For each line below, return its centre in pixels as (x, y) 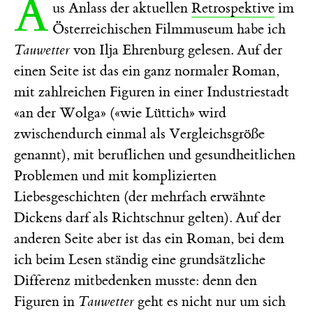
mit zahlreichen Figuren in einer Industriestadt (152, 92)
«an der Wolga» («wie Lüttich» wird (120, 112)
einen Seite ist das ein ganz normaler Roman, (147, 71)
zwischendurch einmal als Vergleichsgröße (139, 133)
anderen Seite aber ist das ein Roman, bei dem (149, 238)
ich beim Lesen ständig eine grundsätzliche (140, 259)
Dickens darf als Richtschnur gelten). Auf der (147, 217)
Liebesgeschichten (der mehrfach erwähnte (140, 196)
